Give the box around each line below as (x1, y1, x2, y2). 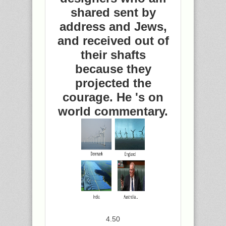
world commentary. (58, 104, 168, 118)
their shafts (80, 48, 146, 62)
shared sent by (70, 6, 156, 19)
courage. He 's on (63, 90, 163, 104)
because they (75, 62, 151, 76)
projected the (75, 76, 151, 90)
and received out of (57, 34, 169, 47)
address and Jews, (59, 20, 167, 33)
